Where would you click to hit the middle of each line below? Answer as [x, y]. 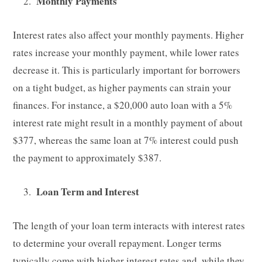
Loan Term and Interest [88, 192]
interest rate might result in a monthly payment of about [128, 123]
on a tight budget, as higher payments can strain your [122, 88]
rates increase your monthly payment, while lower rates [126, 53]
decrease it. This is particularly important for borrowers [127, 70]
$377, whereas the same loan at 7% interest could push [126, 140]
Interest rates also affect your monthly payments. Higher [128, 35]
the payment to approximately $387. [87, 158]
